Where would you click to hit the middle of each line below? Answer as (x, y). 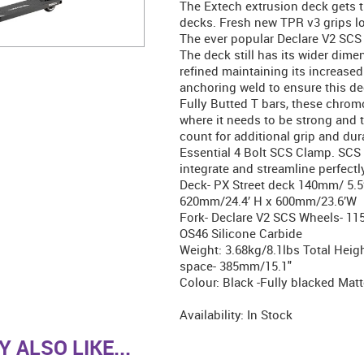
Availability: (211, 314)
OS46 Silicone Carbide (240, 233)
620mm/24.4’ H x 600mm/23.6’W (268, 200)
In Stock (269, 314)
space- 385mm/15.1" (235, 265)
